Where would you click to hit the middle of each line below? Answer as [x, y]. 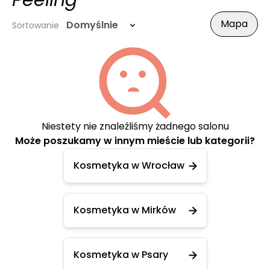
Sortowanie [36, 25]
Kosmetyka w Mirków [124, 210]
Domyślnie [92, 25]
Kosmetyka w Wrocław [129, 165]
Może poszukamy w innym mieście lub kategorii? [135, 141]
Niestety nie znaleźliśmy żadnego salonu [135, 126]
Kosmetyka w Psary [121, 255]
